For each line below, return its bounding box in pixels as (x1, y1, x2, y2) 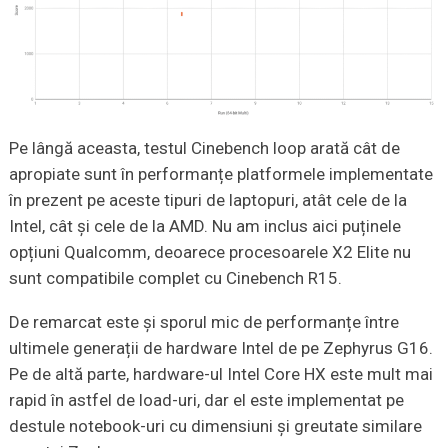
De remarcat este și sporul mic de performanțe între (8, 311, 399, 332)
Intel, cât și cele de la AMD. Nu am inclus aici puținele (8, 215, 401, 236)
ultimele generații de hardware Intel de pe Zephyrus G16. (8, 337, 433, 358)
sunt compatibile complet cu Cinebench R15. (8, 267, 342, 288)
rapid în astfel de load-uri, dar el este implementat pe (8, 389, 404, 410)
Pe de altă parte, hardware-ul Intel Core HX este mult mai (8, 363, 433, 384)
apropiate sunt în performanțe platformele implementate (8, 163, 433, 184)
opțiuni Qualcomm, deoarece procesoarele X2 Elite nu (8, 241, 411, 262)
